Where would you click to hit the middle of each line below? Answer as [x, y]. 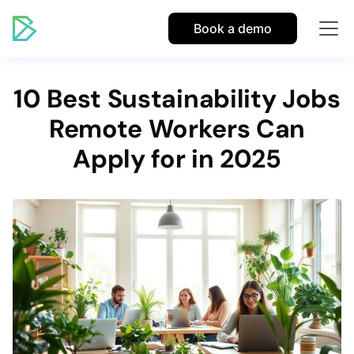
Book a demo [233, 28]
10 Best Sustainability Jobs [177, 99]
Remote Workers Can [177, 129]
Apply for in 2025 [177, 159]
